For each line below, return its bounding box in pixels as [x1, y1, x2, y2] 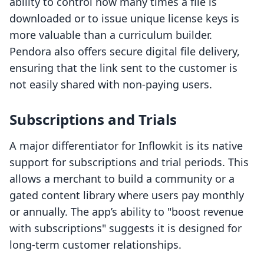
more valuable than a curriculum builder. [9, 28, 212, 42]
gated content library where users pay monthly [9, 188, 244, 203]
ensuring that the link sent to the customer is [9, 61, 237, 75]
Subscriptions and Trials [9, 110, 177, 130]
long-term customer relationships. [9, 237, 181, 252]
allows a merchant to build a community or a [9, 171, 235, 186]
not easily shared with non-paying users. [9, 77, 212, 92]
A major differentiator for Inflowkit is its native [9, 138, 243, 153]
